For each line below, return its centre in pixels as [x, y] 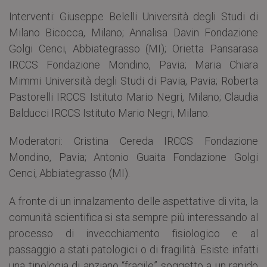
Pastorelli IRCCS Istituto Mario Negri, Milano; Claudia [133, 97]
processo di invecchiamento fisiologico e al [133, 234]
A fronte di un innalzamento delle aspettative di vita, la [133, 201]
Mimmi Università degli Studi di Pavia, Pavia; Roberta [133, 81]
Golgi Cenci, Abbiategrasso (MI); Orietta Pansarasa [133, 49]
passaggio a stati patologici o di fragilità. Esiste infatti [133, 250]
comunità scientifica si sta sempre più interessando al [133, 218]
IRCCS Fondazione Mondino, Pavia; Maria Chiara [133, 65]
